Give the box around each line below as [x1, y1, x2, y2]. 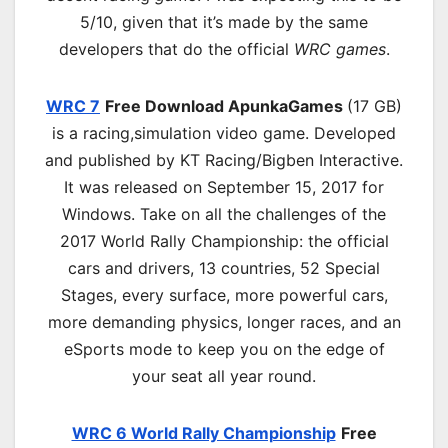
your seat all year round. [132, 366, 316, 387]
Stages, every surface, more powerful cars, [60, 285, 388, 306]
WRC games [293, 39, 386, 60]
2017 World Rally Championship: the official [59, 231, 389, 252]
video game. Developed [211, 123, 396, 144]
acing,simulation [89, 123, 211, 144]
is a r [52, 123, 89, 144]
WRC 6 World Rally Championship [71, 423, 336, 444]
